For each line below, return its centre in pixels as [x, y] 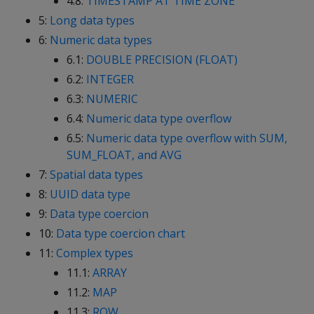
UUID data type [90, 194]
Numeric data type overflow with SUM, [187, 138]
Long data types [92, 20]
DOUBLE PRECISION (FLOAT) [162, 60]
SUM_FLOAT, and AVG [124, 155]
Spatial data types [96, 175]
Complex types [95, 253]
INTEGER [110, 79]
